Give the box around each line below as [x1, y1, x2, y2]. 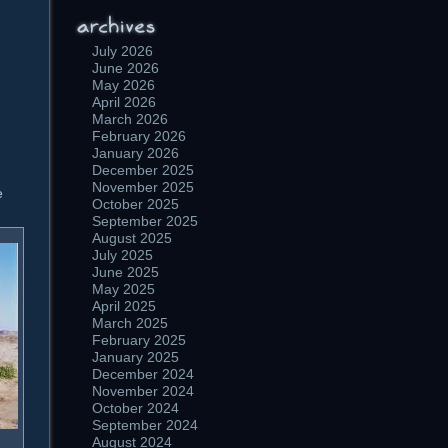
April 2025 [92, 298, 156, 314]
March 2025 [92, 315, 168, 331]
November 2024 [92, 383, 194, 399]
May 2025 [92, 281, 155, 297]
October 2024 [92, 400, 179, 416]
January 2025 [92, 349, 179, 365]
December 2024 [92, 366, 194, 382]
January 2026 [92, 145, 179, 161]
